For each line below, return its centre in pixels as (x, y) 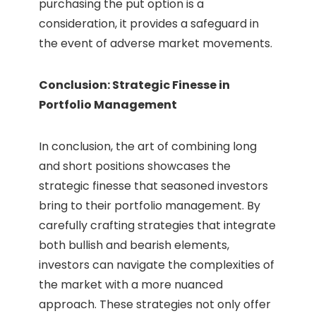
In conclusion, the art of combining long (148, 147)
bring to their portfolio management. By (150, 206)
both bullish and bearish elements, (134, 245)
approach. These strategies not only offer (155, 305)
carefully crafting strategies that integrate (157, 226)
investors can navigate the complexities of (157, 265)
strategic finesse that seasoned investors (153, 186)
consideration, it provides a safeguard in (149, 24)
